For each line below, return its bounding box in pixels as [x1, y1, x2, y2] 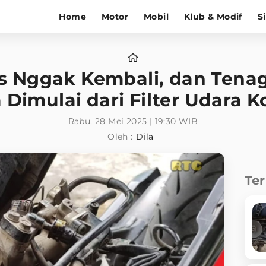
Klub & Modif [184, 11, 242, 22]
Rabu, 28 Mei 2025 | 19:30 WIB [68, 116, 198, 126]
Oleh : [107, 131, 133, 142]
